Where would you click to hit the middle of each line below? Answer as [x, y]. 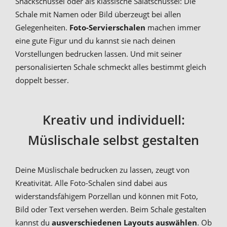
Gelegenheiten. [42, 27]
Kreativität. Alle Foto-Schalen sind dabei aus [91, 183]
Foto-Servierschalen [107, 27]
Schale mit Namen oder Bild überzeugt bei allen [98, 14]
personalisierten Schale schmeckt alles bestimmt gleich [111, 67]
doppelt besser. [42, 80]
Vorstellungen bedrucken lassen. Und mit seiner [99, 53]
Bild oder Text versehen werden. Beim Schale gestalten [111, 210]
